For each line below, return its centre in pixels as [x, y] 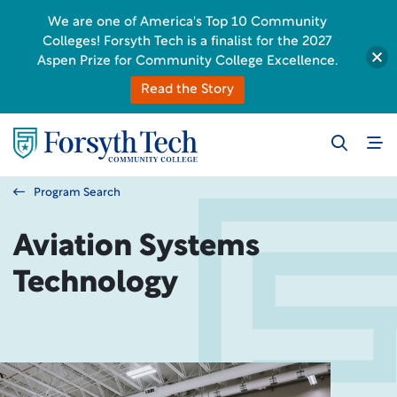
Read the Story [187, 90]
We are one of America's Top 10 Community [187, 23]
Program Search [77, 193]
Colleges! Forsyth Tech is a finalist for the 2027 [187, 42]
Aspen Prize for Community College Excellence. [187, 62]
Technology [96, 284]
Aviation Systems [136, 248]
